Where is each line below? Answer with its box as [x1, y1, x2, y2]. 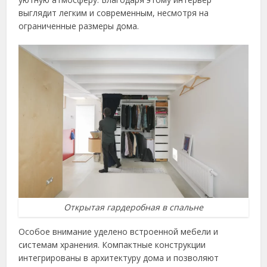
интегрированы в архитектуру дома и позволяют [18, 252, 219, 264]
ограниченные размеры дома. [18, 20, 139, 32]
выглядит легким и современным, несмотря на [18, 7, 209, 19]
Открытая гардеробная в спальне [64, 201, 203, 213]
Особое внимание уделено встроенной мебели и [18, 226, 219, 238]
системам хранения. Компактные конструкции [18, 239, 206, 251]
